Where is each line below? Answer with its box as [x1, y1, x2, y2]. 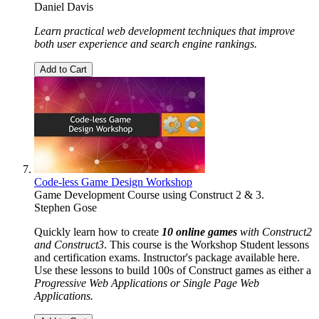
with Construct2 [237, 225, 312, 238]
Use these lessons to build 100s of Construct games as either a [34, 263, 311, 276]
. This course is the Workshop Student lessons [104, 238, 309, 251]
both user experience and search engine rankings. [34, 37, 257, 50]
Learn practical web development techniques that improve [34, 24, 295, 37]
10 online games [162, 225, 237, 238]
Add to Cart [40, 63, 87, 75]
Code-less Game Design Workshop [34, 175, 192, 188]
